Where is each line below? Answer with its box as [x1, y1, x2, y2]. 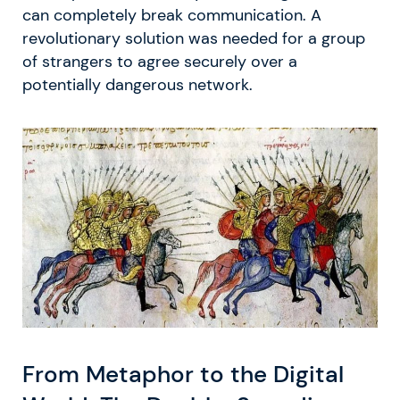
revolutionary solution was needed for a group [22, 28, 365, 48]
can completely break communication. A [22, 4, 321, 25]
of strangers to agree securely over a [22, 51, 297, 71]
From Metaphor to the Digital [22, 358, 344, 389]
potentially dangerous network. [22, 74, 253, 95]
